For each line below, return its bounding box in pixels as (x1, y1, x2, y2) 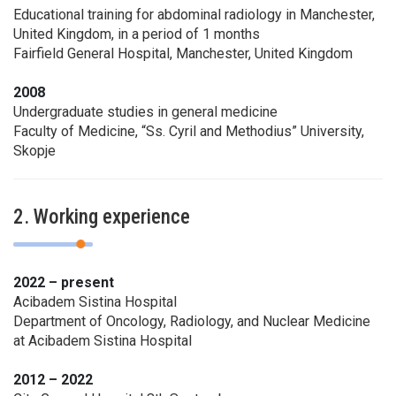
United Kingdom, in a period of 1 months (13, 25, 260, 42)
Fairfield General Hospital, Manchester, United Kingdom (13, 44, 353, 62)
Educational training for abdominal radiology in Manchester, (13, 5, 375, 23)
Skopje (13, 141, 56, 159)
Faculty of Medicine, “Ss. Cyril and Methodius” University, (13, 122, 364, 140)
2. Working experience (13, 204, 190, 229)
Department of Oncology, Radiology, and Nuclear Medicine (13, 312, 370, 330)
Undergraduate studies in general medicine (13, 103, 278, 120)
